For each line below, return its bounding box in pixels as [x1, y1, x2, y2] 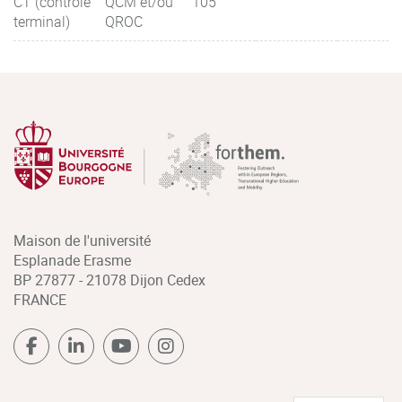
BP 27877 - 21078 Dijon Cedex [13, 269, 205, 290]
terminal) [13, 11, 70, 31]
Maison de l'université [13, 230, 151, 250]
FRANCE [13, 289, 66, 310]
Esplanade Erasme [13, 249, 131, 270]
